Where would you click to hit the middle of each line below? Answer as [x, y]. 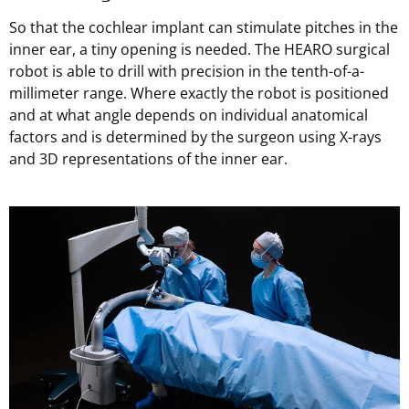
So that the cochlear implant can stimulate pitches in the [204, 27]
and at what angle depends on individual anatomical [189, 115]
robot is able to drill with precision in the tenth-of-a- [187, 71]
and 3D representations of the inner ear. [148, 158]
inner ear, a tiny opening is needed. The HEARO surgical [199, 49]
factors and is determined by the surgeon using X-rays [195, 136]
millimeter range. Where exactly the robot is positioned [199, 93]
